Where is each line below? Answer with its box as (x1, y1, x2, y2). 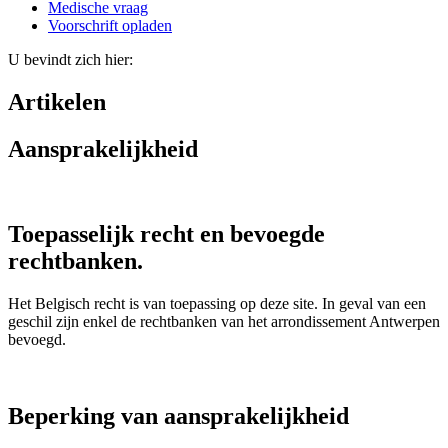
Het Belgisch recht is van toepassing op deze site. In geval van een (8, 294, 426, 312)
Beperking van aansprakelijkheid (8, 402, 349, 429)
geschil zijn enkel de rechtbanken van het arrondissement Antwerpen (8, 312, 440, 330)
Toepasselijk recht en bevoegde (8, 220, 325, 247)
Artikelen (8, 89, 106, 116)
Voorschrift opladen (48, 17, 172, 35)
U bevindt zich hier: (8, 51, 133, 69)
